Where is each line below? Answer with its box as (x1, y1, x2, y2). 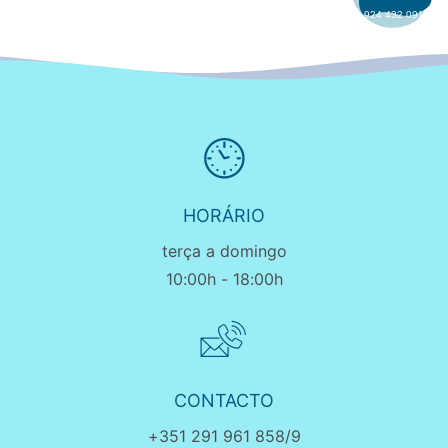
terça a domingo (161, 241, 287, 261)
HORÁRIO (183, 205, 265, 226)
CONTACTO (174, 390, 274, 411)
